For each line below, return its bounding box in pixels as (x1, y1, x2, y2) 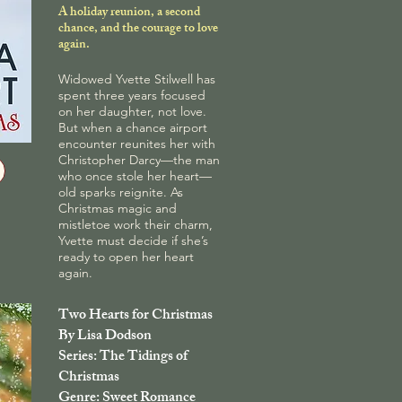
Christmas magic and (58, 199, 177, 216)
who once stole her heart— (58, 167, 212, 184)
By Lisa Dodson (58, 323, 152, 350)
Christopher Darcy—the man (58, 151, 220, 168)
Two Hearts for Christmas (58, 302, 213, 329)
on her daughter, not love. (58, 102, 206, 119)
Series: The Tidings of (58, 344, 188, 371)
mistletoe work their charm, (58, 215, 213, 232)
